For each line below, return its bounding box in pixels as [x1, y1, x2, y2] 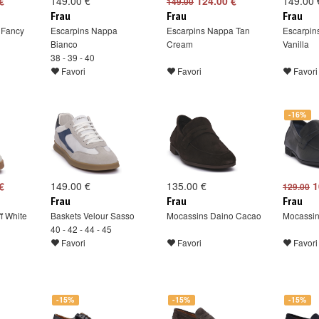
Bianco [51, 38, 78, 50]
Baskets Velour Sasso [51, 209, 135, 221]
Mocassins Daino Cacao [167, 209, 261, 221]
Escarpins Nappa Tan [167, 24, 250, 36]
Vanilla [283, 38, 309, 50]
